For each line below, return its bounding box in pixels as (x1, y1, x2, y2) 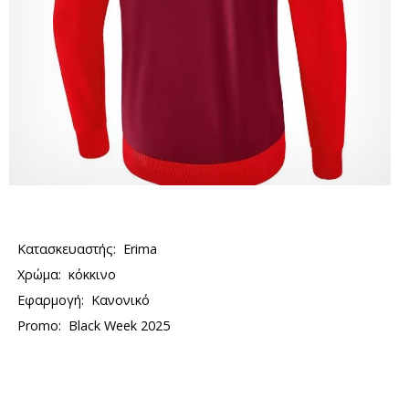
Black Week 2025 (68, 317, 171, 334)
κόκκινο (68, 266, 117, 283)
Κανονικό (91, 291, 151, 309)
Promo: (17, 317, 62, 334)
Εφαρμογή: (17, 291, 85, 309)
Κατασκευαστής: (17, 240, 117, 257)
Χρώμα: (17, 266, 62, 283)
